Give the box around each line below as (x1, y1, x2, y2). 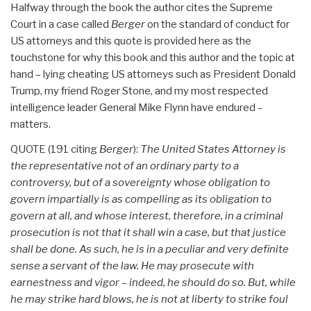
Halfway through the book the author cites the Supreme (10, 1, 273, 14)
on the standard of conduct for (145, 18, 289, 31)
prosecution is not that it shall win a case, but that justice (10, 226, 286, 239)
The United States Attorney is (140, 143, 286, 155)
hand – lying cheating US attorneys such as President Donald (10, 68, 296, 81)
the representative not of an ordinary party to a (10, 160, 239, 172)
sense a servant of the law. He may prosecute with (10, 260, 254, 272)
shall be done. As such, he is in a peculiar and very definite (10, 243, 289, 255)
